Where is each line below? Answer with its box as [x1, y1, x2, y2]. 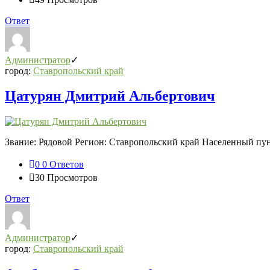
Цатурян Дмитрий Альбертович [5, 88, 215, 104]
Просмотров [47, 172, 98, 183]
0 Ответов [42, 159, 84, 170]
